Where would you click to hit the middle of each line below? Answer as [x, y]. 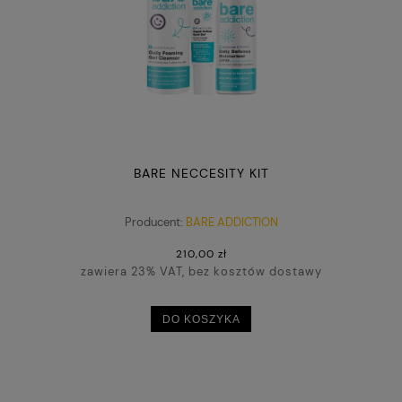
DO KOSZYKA [201, 319]
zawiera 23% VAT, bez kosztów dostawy [201, 272]
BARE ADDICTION [232, 223]
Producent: [153, 223]
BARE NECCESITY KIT [201, 173]
